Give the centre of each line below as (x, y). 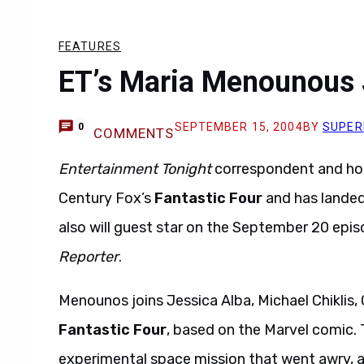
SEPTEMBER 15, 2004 (238, 127)
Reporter (89, 257)
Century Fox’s (106, 198)
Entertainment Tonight (135, 169)
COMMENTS (134, 133)
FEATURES (90, 46)
